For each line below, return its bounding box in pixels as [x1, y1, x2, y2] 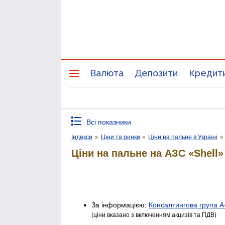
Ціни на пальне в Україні [148, 134, 218, 141]
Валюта [90, 68, 124, 78]
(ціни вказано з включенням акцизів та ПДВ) [91, 211, 216, 218]
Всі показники [86, 118, 131, 126]
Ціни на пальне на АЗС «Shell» [71, 147, 223, 159]
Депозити [135, 68, 178, 78]
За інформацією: [91, 200, 149, 209]
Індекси [71, 134, 92, 141]
